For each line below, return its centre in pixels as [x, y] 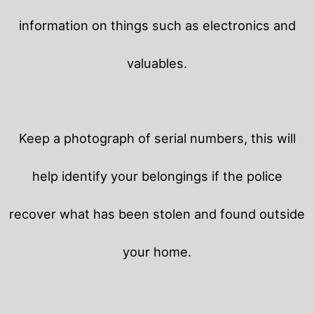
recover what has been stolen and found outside [157, 213]
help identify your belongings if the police [157, 176]
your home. [157, 251]
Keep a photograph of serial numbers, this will [157, 138]
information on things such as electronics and [157, 25]
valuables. [157, 63]
